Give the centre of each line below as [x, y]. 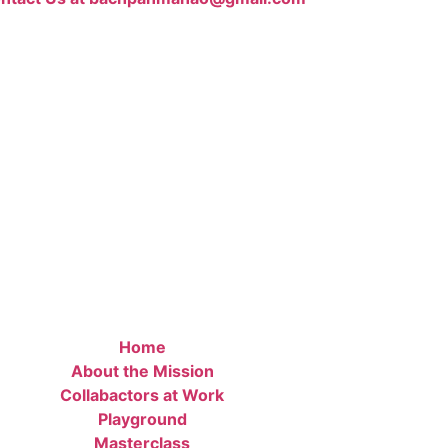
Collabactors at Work [142, 395]
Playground [142, 419]
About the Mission [142, 371]
